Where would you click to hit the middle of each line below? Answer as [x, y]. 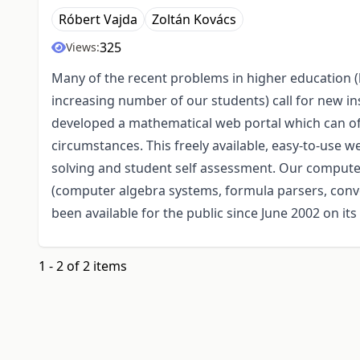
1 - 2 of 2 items [83, 266]
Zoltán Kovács [194, 20]
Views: [83, 47]
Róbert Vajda [98, 20]
